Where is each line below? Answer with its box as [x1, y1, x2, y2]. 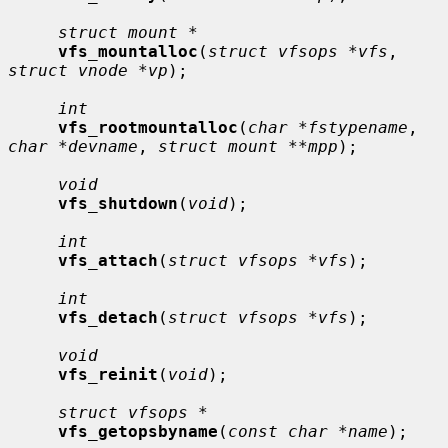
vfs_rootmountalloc [58, 117, 238, 137]
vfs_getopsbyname [58, 421, 218, 441]
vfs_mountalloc [58, 41, 198, 61]
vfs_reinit [58, 364, 158, 384]
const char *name [228, 421, 388, 441]
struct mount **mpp [158, 136, 338, 156]
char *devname [8, 136, 138, 156]
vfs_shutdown [58, 193, 178, 213]
